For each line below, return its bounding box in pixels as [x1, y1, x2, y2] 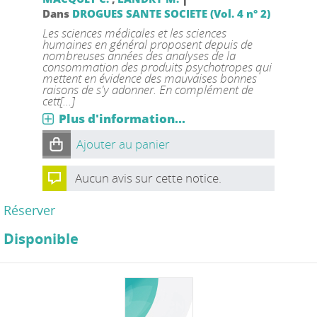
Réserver [4, 202, 55, 219]
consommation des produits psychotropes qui [42, 59, 272, 75]
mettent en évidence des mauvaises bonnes [42, 70, 257, 86]
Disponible [4, 229, 79, 248]
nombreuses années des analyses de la [42, 47, 236, 64]
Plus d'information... [58, 110, 185, 127]
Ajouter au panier [76, 136, 170, 152]
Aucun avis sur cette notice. [74, 170, 221, 186]
